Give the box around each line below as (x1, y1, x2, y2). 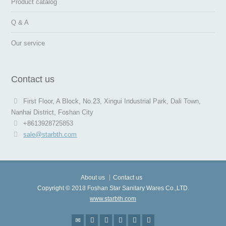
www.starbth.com (90, 195, 136, 202)
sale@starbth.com (23, 131, 77, 138)
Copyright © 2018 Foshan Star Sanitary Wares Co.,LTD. (37, 185, 189, 192)
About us (81, 174, 105, 181)
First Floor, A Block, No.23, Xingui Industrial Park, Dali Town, (23, 97, 201, 105)
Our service (11, 39, 45, 47)
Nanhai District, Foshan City (11, 108, 94, 116)
